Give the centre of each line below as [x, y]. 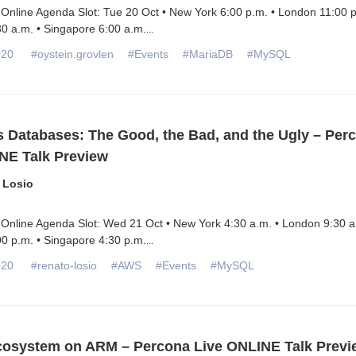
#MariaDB [207, 54]
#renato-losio [64, 266]
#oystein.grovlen [72, 54]
